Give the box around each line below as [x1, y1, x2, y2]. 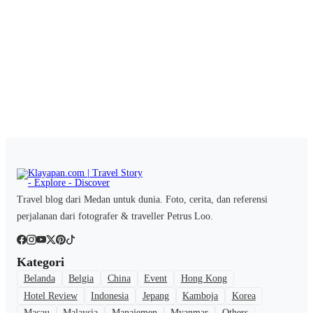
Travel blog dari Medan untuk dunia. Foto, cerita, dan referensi [17, 194, 268, 205]
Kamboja [182, 290, 219, 301]
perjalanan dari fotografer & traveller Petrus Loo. [17, 210, 213, 221]
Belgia [68, 272, 94, 284]
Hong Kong [180, 272, 227, 284]
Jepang [142, 290, 169, 301]
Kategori [17, 254, 64, 269]
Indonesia [91, 290, 129, 301]
